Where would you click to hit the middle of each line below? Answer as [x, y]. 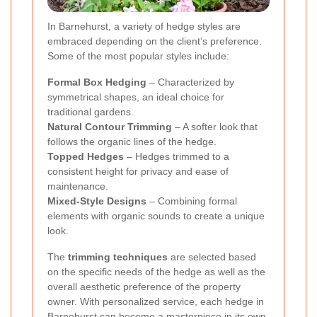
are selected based [212, 257]
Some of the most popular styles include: [138, 56]
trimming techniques [118, 257]
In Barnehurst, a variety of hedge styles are [144, 26]
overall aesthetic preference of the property [144, 286]
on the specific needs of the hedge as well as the [156, 271]
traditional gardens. [91, 111]
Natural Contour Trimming [110, 126]
